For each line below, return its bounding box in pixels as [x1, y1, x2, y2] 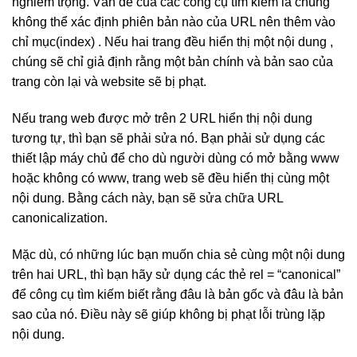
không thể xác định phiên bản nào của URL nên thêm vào [12, 15, 335, 29]
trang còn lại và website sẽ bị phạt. [12, 75, 206, 89]
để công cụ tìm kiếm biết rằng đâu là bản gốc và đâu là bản [12, 287, 343, 301]
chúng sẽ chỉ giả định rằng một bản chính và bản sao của [12, 55, 333, 69]
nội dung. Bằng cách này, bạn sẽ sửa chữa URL [12, 190, 283, 205]
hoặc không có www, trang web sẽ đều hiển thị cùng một [12, 171, 329, 185]
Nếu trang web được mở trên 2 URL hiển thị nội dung [12, 111, 312, 125]
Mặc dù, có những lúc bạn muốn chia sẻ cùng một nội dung [12, 247, 345, 261]
